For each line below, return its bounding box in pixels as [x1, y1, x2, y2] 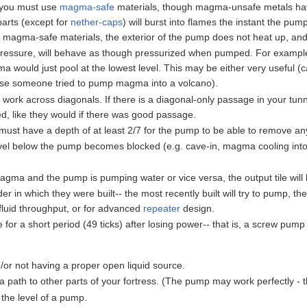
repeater [143, 203, 181, 214]
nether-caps [71, 16, 123, 27]
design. [180, 203, 215, 214]
